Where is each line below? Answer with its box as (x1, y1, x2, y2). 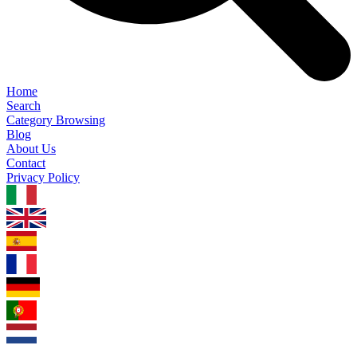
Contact (6, 156, 45, 171)
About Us (6, 142, 56, 156)
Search (6, 99, 41, 113)
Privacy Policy (6, 171, 80, 185)
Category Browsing (6, 113, 105, 127)
